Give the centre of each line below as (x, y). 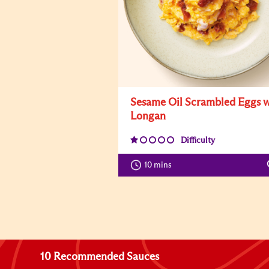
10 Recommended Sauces (100, 257)
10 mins (161, 165)
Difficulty (198, 140)
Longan (148, 116)
